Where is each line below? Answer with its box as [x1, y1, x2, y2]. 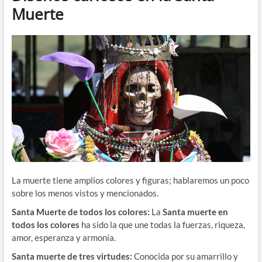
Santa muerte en [162, 206, 228, 218]
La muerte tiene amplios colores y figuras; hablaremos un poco [11, 175, 249, 186]
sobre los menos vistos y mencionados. [11, 188, 158, 199]
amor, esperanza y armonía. [11, 232, 116, 243]
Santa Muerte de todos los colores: [11, 206, 151, 218]
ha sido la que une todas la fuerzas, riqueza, [81, 219, 245, 230]
